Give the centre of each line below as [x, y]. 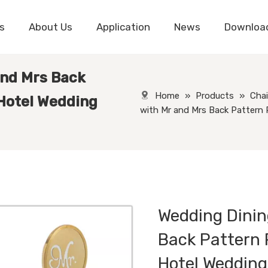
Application [124, 27]
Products [215, 95]
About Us [51, 27]
